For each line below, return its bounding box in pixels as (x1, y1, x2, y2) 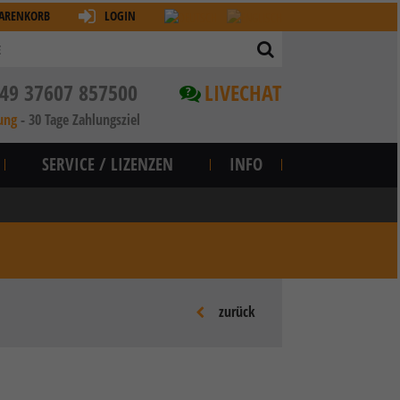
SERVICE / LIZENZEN (42, 153, 173, 176)
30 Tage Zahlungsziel (29, 110, 140, 129)
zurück (215, 302, 255, 321)
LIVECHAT (204, 78, 281, 107)
